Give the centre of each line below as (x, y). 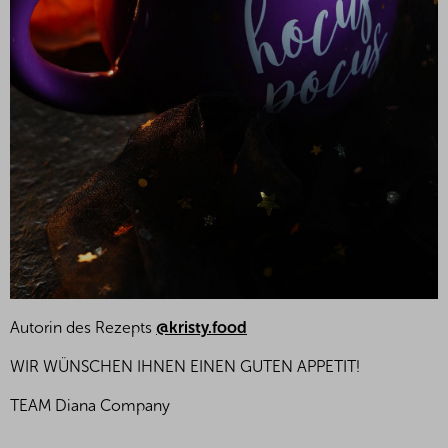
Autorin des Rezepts (83, 327)
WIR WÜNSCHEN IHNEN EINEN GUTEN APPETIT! (185, 366)
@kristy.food (201, 327)
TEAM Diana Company (90, 405)
